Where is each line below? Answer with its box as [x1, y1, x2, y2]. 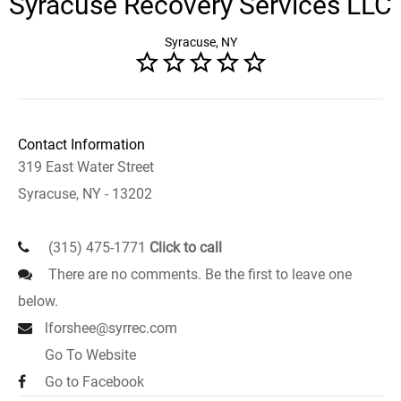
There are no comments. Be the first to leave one [45, 266, 352, 283]
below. [18, 293, 58, 310]
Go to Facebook [45, 373, 144, 390]
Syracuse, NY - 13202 [18, 185, 152, 202]
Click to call [149, 239, 222, 256]
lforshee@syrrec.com [45, 320, 177, 337]
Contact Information [18, 136, 145, 153]
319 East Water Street [18, 158, 154, 175]
